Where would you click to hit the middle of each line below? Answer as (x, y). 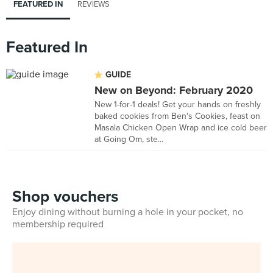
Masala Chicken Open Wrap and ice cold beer (181, 128)
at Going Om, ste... (129, 139)
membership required (58, 224)
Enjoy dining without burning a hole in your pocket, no (128, 212)
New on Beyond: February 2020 (174, 90)
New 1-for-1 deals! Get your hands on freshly (178, 105)
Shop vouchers (65, 197)
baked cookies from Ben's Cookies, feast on (177, 116)
